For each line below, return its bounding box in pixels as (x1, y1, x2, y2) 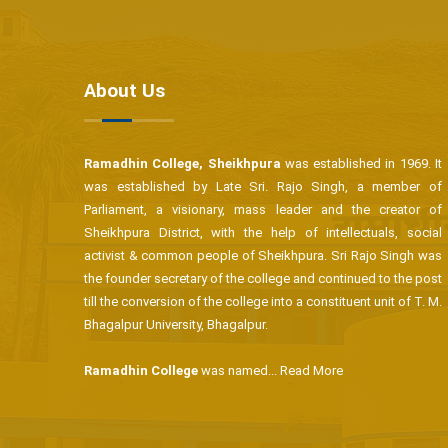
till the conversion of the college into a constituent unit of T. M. (84, 294, 442, 309)
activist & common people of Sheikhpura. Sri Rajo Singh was (84, 248, 442, 263)
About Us (84, 77, 165, 105)
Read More (280, 363, 343, 378)
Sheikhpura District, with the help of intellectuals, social (84, 225, 442, 240)
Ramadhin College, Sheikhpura (84, 156, 281, 171)
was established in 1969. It (280, 156, 443, 171)
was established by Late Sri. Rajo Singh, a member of (84, 179, 442, 194)
